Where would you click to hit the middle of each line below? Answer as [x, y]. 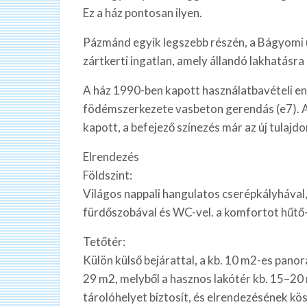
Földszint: [108, 175]
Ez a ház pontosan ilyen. [143, 12]
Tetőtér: [104, 241]
